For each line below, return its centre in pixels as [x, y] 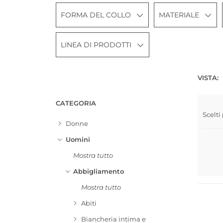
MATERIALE [179, 15]
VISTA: [208, 77]
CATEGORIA [76, 103]
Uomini [78, 140]
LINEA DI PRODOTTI [96, 45]
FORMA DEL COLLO [96, 15]
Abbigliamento [99, 171]
